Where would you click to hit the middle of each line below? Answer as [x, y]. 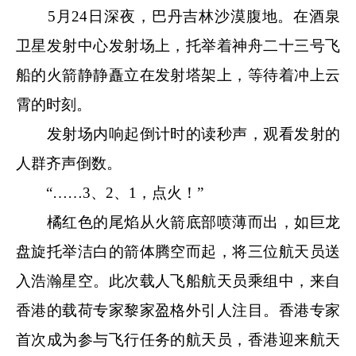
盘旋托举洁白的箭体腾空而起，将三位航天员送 [178, 251]
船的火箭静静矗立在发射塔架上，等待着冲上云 [178, 75]
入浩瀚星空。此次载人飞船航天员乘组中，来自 [178, 281]
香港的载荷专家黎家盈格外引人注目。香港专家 [178, 310]
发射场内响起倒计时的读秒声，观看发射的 [178, 133]
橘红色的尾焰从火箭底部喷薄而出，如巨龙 [178, 222]
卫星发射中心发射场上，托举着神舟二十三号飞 [178, 45]
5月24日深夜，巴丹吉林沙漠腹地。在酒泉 [178, 16]
